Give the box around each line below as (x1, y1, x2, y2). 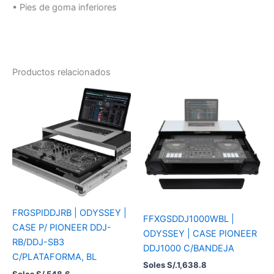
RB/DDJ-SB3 (12, 237, 64, 248)
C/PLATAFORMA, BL (12, 251, 97, 263)
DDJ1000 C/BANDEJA (143, 242, 234, 254)
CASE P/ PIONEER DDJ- (12, 222, 111, 234)
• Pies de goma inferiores (12, 2, 117, 13)
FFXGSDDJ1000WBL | (143, 213, 234, 224)
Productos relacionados (12, 66, 111, 78)
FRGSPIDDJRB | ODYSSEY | (12, 207, 127, 219)
